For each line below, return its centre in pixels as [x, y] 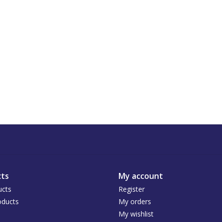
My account [141, 176]
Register [132, 189]
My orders [135, 202]
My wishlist [136, 214]
